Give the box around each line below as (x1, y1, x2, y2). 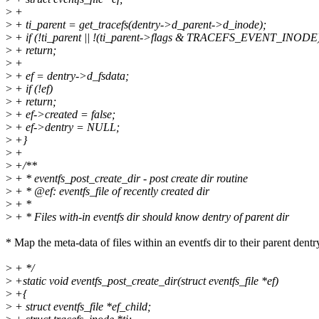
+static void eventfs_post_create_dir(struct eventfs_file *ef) (12, 275, 278, 288)
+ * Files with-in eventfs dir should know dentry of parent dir (12, 211, 289, 224)
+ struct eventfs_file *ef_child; (12, 300, 151, 313)
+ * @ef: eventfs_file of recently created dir (12, 185, 209, 198)
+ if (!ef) (12, 83, 53, 95)
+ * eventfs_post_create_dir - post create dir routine (12, 172, 248, 185)
